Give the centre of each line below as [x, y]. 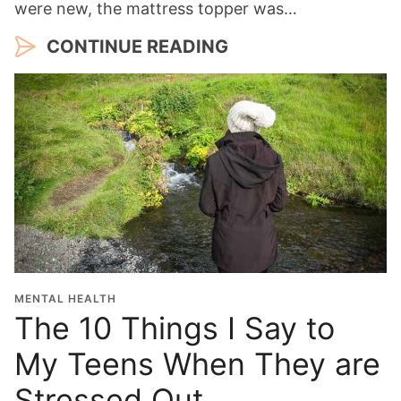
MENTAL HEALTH [65, 298]
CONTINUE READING [137, 46]
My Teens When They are [197, 363]
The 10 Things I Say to [175, 328]
